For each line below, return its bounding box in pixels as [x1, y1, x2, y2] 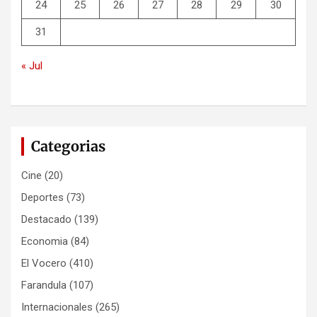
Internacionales [21, 301, 93, 314]
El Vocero [21, 257, 67, 270]
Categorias [31, 137, 105, 156]
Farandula [21, 279, 67, 292]
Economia [21, 235, 68, 248]
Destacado [21, 213, 71, 226]
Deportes [21, 191, 64, 204]
